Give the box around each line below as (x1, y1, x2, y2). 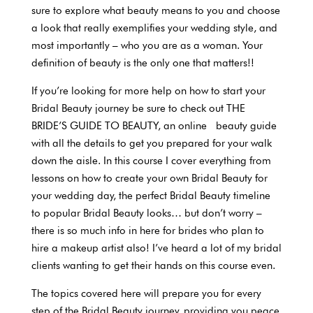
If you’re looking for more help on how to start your (31, 84, 265, 97)
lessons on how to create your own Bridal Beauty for (31, 171, 268, 184)
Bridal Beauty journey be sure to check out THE (31, 101, 245, 115)
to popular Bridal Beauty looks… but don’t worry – (31, 206, 262, 219)
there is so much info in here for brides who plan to (31, 224, 264, 237)
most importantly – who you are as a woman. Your (31, 38, 263, 52)
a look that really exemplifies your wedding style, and (31, 21, 277, 34)
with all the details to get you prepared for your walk (31, 136, 272, 150)
